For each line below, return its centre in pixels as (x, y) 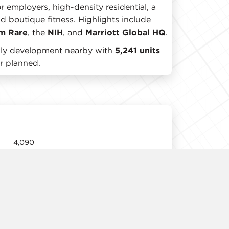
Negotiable (33, 211)
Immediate (32, 188)
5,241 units (138, 50)
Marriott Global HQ (125, 32)
